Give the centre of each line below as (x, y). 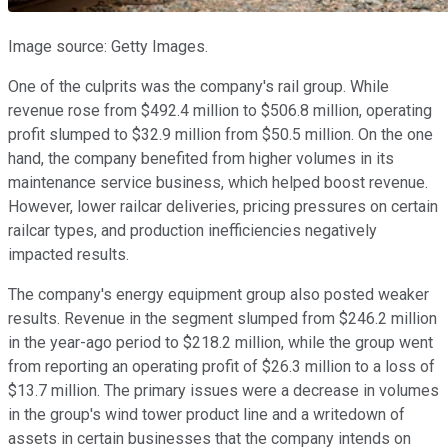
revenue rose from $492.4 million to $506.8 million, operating (220, 111)
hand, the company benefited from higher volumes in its (201, 159)
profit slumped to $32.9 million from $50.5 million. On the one (220, 135)
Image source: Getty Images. (108, 47)
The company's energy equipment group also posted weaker (218, 295)
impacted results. (68, 255)
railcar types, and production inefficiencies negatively (192, 231)
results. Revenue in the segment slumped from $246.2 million (222, 319)
